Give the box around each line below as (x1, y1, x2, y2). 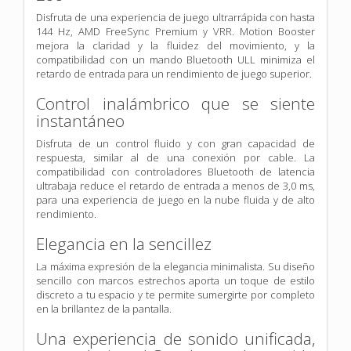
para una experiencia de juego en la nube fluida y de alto (36, 192, 315, 207)
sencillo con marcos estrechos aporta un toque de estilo (36, 273, 315, 288)
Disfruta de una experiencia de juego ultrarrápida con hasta (36, 9, 315, 24)
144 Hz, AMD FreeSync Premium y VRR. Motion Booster (36, 24, 315, 38)
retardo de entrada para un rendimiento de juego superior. (36, 66, 312, 81)
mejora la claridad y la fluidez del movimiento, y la (36, 38, 315, 52)
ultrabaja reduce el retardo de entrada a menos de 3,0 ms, (36, 178, 315, 193)
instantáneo (36, 109, 125, 132)
